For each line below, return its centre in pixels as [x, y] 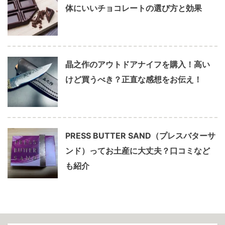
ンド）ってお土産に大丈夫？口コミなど [138, 151]
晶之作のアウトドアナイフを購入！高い [138, 64]
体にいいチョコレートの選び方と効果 [134, 8]
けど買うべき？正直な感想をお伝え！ [134, 79]
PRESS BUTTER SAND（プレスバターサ [140, 136]
